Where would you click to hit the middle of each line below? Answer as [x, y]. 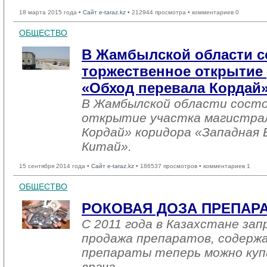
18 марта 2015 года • [51, 12]
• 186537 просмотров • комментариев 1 [192, 166]
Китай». [107, 146]
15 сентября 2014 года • [55, 166]
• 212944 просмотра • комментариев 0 [182, 12]
